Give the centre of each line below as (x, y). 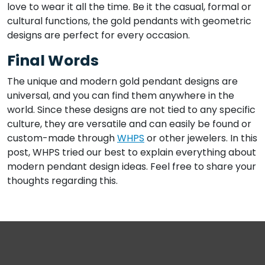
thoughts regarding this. (62, 181)
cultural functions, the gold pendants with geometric (129, 21)
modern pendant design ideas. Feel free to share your (132, 167)
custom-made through (62, 138)
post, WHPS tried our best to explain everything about (132, 153)
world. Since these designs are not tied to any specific (131, 110)
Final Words (53, 61)
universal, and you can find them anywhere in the (121, 96)
